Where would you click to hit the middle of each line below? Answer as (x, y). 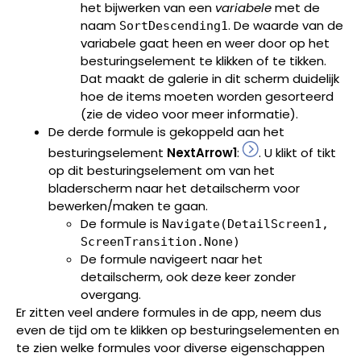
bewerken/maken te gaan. (128, 205)
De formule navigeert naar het (172, 259)
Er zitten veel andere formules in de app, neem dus (169, 312)
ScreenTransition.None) (160, 241)
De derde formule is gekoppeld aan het (166, 131)
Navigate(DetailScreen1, (245, 224)
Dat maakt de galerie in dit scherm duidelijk (210, 78)
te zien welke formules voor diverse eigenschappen (170, 347)
